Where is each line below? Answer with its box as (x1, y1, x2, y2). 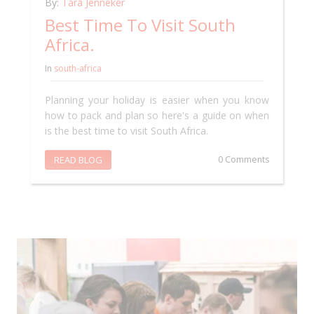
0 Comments (218, 153, 269, 166)
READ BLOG (54, 153, 102, 167)
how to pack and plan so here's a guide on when (45, 109, 269, 123)
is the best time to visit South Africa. (45, 124, 208, 138)
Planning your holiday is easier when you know (45, 93, 269, 107)
